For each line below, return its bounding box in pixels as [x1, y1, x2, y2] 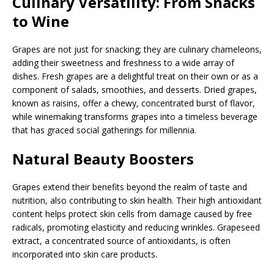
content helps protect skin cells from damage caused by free [12, 207, 252, 220]
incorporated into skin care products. [12, 248, 157, 260]
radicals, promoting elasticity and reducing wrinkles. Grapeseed [12, 221, 260, 233]
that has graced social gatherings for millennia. [12, 124, 196, 136]
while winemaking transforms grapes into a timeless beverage [12, 110, 257, 122]
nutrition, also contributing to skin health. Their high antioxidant [12, 194, 262, 206]
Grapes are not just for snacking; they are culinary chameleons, [12, 43, 262, 55]
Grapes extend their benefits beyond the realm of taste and [12, 180, 247, 193]
